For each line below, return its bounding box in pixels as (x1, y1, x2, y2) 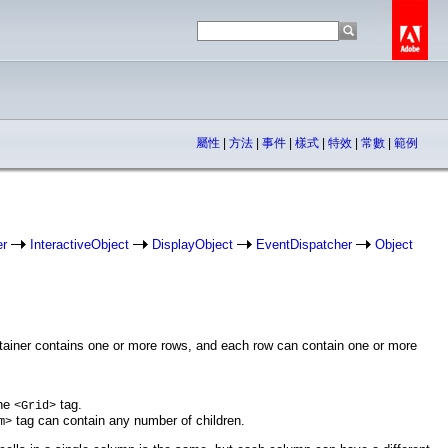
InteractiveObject (30, 237, 129, 252)
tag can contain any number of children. (12, 413, 245, 428)
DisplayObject (152, 237, 233, 252)
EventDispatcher (256, 237, 352, 252)
